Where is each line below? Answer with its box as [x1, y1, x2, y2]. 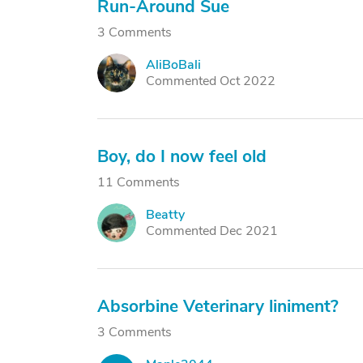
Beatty [146, 206, 185, 224]
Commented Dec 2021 [146, 222, 278, 240]
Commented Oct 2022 [146, 72, 275, 90]
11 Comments [97, 173, 180, 191]
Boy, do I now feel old [97, 145, 267, 168]
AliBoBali [146, 56, 201, 74]
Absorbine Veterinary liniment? [97, 295, 339, 318]
